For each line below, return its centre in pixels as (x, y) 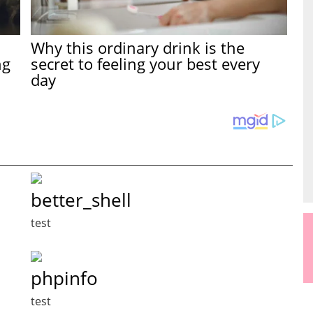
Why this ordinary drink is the (138, 48)
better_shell (81, 199)
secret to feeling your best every (146, 64)
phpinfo (64, 278)
